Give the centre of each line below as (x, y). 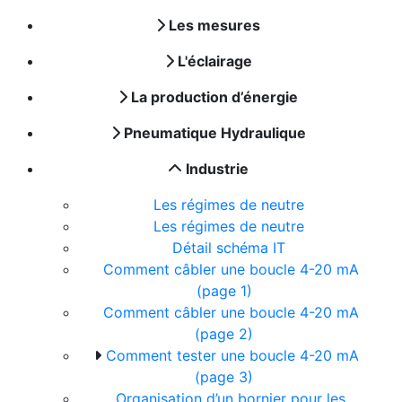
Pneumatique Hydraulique (214, 133)
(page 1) (226, 291)
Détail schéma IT (231, 248)
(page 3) (226, 377)
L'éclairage (214, 61)
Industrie (217, 169)
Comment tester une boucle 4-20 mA (232, 355)
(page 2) (226, 334)
